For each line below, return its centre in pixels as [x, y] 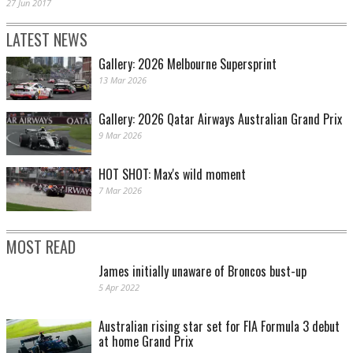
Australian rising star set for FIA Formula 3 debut [219, 326]
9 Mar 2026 [120, 136]
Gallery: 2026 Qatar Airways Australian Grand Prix [220, 119]
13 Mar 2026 [123, 80]
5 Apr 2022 [119, 287]
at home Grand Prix [146, 341]
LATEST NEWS [47, 40]
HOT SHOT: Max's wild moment [172, 175]
